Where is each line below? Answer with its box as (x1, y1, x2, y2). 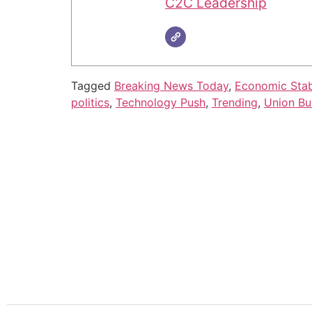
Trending (212, 95, 258, 109)
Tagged (71, 78, 114, 93)
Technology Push (116, 95, 205, 109)
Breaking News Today (114, 78, 228, 93)
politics (71, 95, 109, 109)
